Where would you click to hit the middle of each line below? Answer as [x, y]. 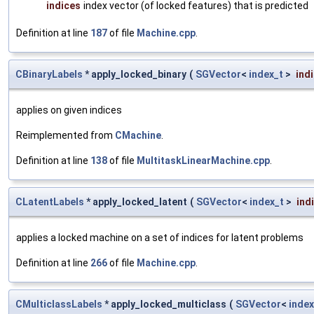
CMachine [138, 135]
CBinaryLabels [49, 74]
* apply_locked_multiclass [164, 304]
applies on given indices [69, 110]
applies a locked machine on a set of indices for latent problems [160, 237]
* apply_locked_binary [135, 74]
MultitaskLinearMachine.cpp [203, 160]
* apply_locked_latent [136, 202]
